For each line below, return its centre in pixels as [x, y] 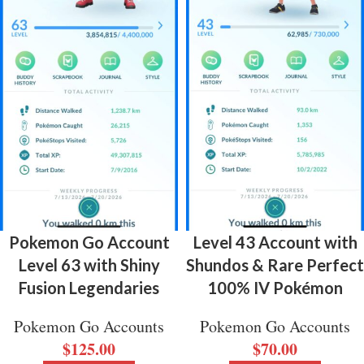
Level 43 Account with [275, 242]
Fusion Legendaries [89, 287]
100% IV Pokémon [275, 287]
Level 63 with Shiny [89, 264]
